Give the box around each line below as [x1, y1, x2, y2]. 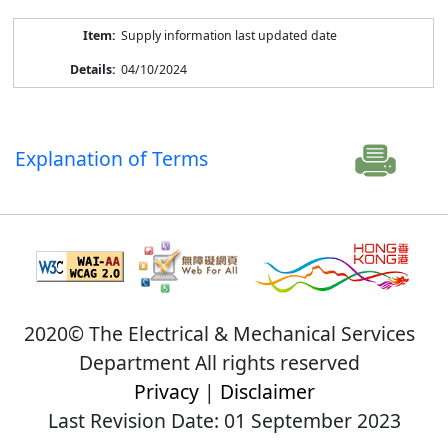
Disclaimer [219, 377, 315, 405]
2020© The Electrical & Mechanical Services [23, 319, 415, 347]
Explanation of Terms [15, 144, 209, 172]
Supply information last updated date [120, 26, 337, 44]
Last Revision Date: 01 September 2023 [47, 406, 401, 434]
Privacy [133, 377, 199, 405]
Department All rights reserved [78, 348, 360, 376]
